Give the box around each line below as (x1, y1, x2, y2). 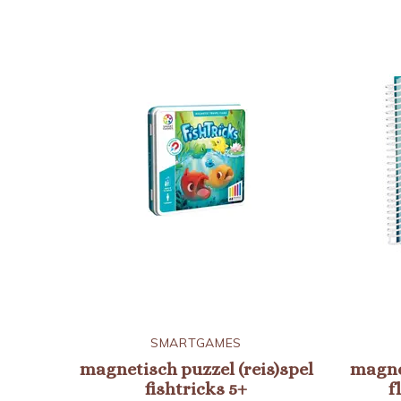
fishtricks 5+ (145, 379, 247, 399)
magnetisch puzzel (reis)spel (79, 359, 313, 380)
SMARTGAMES (150, 335, 242, 351)
